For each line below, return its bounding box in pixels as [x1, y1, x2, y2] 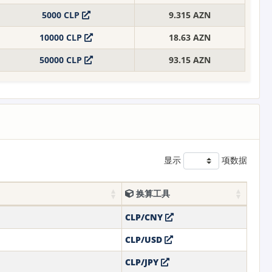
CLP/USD [124, 233, 165, 245]
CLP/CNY [124, 211, 165, 223]
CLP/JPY [124, 256, 161, 268]
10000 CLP [39, 31, 84, 43]
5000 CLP [42, 8, 82, 21]
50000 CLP [39, 53, 84, 66]
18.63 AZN [169, 31, 211, 43]
